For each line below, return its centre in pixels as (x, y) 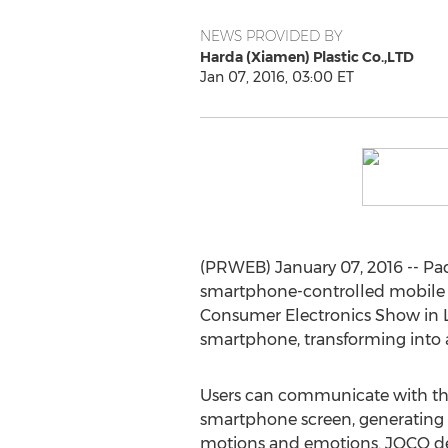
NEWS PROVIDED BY (271, 36)
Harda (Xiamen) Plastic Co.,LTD (306, 57)
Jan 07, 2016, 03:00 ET (276, 77)
